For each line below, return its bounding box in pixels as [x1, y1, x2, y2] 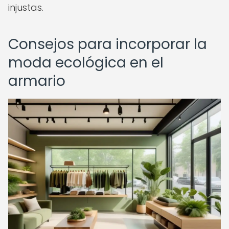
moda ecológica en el [8, 53, 164, 73]
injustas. [8, 1, 43, 14]
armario [8, 71, 65, 91]
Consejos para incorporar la [8, 34, 207, 54]
